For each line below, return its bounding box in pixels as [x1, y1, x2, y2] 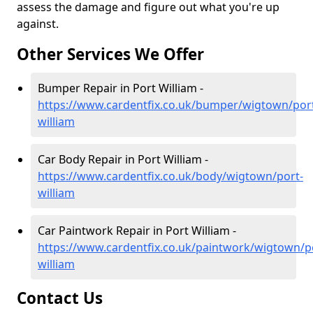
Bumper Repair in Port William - [38, 80, 203, 96]
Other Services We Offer [17, 43, 204, 66]
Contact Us [17, 287, 107, 310]
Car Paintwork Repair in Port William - [38, 223, 236, 239]
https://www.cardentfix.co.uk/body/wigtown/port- [38, 168, 303, 184]
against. [17, 16, 59, 32]
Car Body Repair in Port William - [38, 152, 208, 168]
